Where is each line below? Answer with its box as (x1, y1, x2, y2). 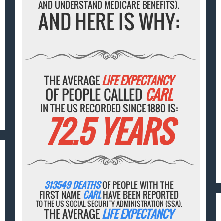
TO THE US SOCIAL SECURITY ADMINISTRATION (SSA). (36, 198, 182, 209)
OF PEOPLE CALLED (45, 84, 146, 105)
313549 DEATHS (44, 179, 102, 192)
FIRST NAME (39, 188, 83, 202)
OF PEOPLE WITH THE (102, 179, 174, 192)
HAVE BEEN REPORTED (100, 188, 179, 202)
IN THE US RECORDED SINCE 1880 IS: (40, 101, 178, 116)
